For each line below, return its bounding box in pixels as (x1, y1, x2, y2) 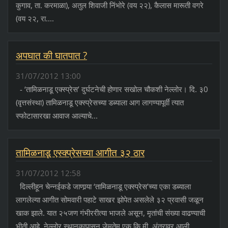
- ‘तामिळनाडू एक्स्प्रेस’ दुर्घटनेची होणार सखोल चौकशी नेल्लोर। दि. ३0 (15, 84, 208, 95)
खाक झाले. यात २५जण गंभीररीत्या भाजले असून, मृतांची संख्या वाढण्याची (15, 208, 205, 218)
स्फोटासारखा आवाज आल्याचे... (15, 110, 98, 121)
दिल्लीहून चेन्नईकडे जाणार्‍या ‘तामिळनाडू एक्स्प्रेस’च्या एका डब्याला (15, 181, 191, 192)
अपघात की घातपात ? (15, 49, 87, 62)
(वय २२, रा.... (15, 13, 54, 24)
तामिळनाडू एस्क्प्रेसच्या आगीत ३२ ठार (15, 146, 145, 160)
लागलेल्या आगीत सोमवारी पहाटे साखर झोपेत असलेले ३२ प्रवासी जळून (15, 194, 204, 205)
